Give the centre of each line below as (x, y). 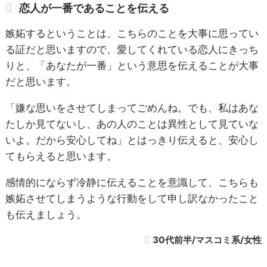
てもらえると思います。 (61, 156)
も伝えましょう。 (46, 215)
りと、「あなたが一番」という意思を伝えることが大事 (132, 66)
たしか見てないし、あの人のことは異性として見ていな (132, 124)
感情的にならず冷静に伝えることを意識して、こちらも (132, 183)
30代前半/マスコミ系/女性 (207, 240)
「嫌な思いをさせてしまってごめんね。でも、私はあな (132, 108)
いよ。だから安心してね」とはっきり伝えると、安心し (132, 140)
